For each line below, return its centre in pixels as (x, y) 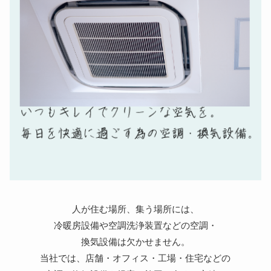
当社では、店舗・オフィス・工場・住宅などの (135, 258)
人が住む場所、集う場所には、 (135, 209)
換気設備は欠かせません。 (135, 242)
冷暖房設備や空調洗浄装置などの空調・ (135, 226)
